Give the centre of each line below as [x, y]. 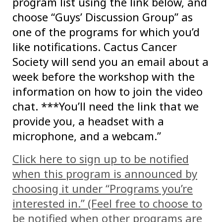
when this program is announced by [105, 174]
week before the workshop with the [104, 77]
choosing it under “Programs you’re [103, 189]
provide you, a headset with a [88, 121]
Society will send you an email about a [111, 62]
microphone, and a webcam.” [87, 136]
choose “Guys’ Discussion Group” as [103, 17]
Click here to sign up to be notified [101, 159]
